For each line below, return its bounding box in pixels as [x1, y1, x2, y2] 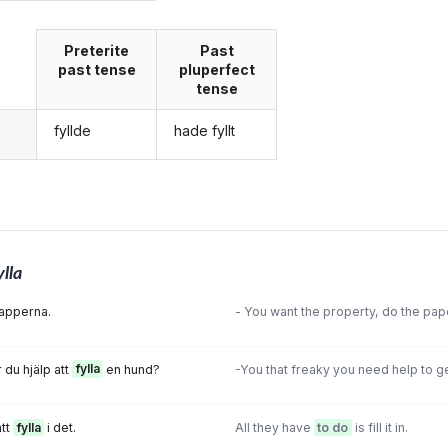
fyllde [53, 122, 91, 140]
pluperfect [178, 60, 255, 78]
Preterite [64, 41, 130, 59]
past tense [57, 60, 136, 78]
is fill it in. [351, 420, 408, 435]
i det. [44, 420, 76, 435]
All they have [234, 420, 314, 435]
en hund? [103, 361, 160, 377]
